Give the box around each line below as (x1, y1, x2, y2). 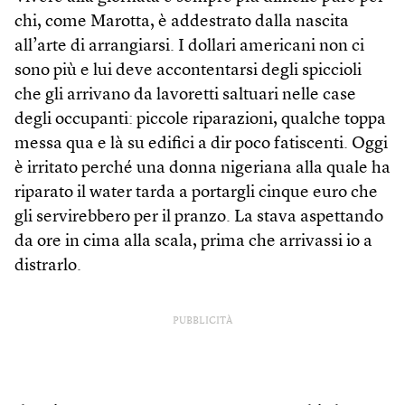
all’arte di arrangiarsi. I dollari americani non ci (14, 38, 364, 56)
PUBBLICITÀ (173, 316, 232, 327)
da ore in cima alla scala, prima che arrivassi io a (14, 233, 372, 251)
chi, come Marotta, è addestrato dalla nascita (14, 14, 349, 32)
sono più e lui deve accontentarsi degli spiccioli (14, 62, 362, 80)
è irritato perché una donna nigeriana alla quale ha (14, 160, 391, 178)
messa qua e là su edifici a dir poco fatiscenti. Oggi (14, 136, 388, 154)
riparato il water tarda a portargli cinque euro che (14, 184, 378, 202)
